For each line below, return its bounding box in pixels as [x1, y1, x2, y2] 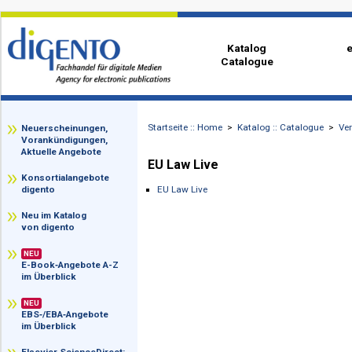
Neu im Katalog [23, 233, 96, 246]
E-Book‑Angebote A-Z [23, 288, 132, 301]
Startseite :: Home [163, 135, 247, 148]
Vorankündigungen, [23, 149, 119, 162]
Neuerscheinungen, [23, 136, 123, 149]
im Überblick [23, 301, 85, 314]
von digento [23, 246, 83, 259]
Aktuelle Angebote [23, 163, 112, 175]
